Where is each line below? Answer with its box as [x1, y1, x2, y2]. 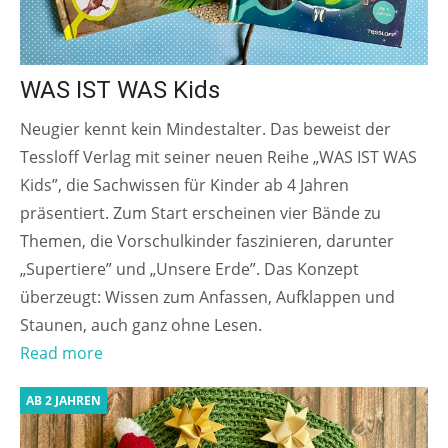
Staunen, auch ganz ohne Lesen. [20, 313, 262, 336]
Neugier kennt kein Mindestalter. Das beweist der [20, 117, 391, 140]
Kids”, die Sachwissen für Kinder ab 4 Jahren [20, 173, 349, 196]
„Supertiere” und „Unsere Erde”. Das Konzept [20, 257, 359, 280]
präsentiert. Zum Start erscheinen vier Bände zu [20, 201, 381, 224]
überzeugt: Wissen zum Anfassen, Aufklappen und [20, 285, 395, 308]
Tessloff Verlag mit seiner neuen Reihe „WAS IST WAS [20, 145, 417, 168]
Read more [20, 341, 103, 364]
